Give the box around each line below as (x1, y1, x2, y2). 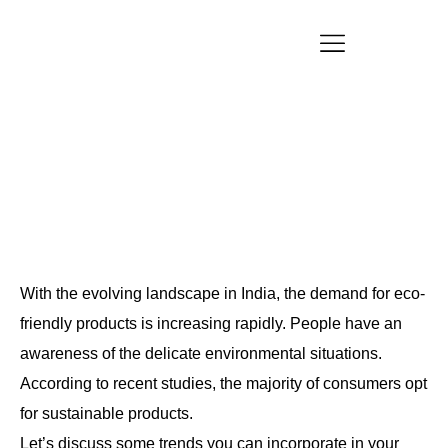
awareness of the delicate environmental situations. (20, 344, 382, 362)
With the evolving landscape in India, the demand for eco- (20, 284, 425, 302)
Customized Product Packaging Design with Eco (10, 108, 426, 130)
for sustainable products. (20, 404, 193, 422)
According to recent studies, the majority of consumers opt (20, 374, 427, 392)
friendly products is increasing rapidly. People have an (20, 314, 402, 332)
